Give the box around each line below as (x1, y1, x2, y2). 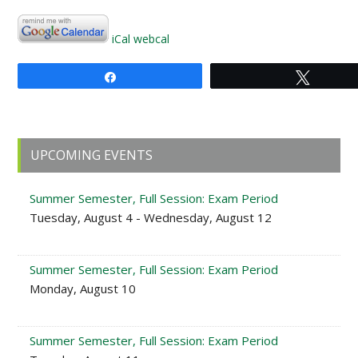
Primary (18, 136, 88, 162)
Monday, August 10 (30, 280, 137, 296)
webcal (133, 31, 170, 46)
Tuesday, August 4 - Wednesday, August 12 (30, 209, 272, 225)
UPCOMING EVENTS (30, 146, 153, 164)
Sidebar (18, 158, 85, 185)
